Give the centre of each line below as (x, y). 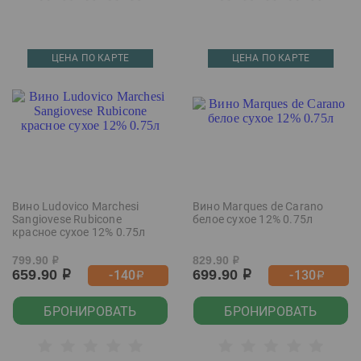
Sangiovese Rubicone (67, 219)
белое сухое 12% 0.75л (253, 219)
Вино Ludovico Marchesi (76, 206)
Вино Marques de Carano (258, 206)
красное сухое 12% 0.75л (79, 232)
